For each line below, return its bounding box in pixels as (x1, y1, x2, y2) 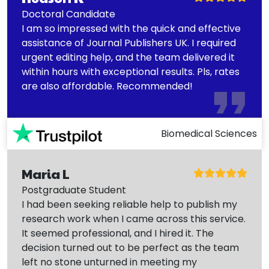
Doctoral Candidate (22, 7, 115, 22)
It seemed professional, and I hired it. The (22, 226, 214, 241)
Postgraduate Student (22, 183, 126, 198)
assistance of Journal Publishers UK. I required (22, 36, 236, 50)
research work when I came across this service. (22, 212, 246, 226)
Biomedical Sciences (161, 126, 257, 141)
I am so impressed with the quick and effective (22, 22, 241, 36)
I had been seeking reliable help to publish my (22, 198, 237, 212)
